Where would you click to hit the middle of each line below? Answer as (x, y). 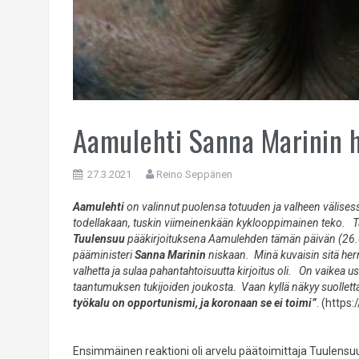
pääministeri (103, 255)
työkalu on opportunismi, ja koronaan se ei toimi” (194, 303)
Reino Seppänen (194, 174)
